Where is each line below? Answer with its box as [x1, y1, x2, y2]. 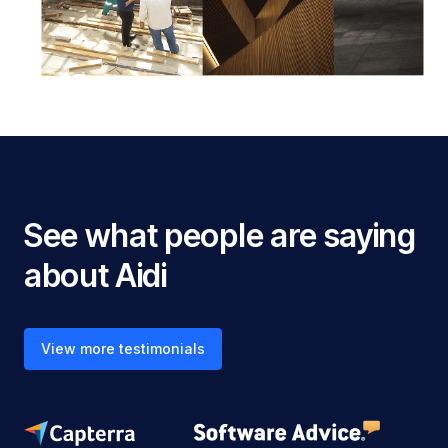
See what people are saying [24, 216, 416, 256]
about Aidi [24, 256, 167, 296]
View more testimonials [41, 340, 205, 358]
